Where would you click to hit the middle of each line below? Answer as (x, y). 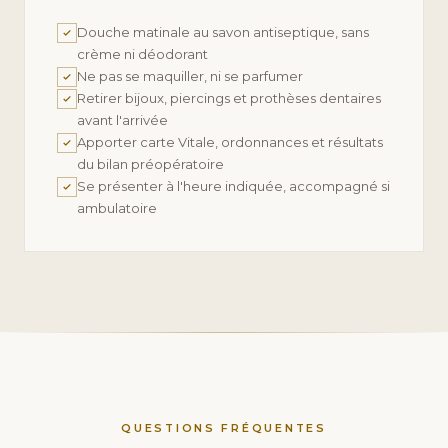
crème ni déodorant (142, 54)
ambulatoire (117, 208)
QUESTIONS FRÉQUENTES (224, 428)
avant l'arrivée (122, 120)
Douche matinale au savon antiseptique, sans (223, 32)
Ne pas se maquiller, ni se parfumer (190, 76)
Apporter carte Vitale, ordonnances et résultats (230, 142)
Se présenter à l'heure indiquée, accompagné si (233, 186)
